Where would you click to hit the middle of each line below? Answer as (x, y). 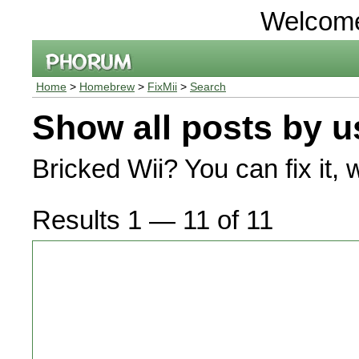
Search (208, 87)
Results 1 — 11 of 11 (153, 220)
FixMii (162, 87)
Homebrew (107, 87)
